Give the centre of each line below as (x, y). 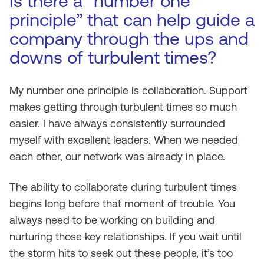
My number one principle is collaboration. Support (128, 90)
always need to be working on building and (112, 220)
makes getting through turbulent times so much (123, 107)
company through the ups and (129, 39)
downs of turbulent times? (113, 57)
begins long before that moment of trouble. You (122, 204)
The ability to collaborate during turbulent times (123, 187)
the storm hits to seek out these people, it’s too (121, 253)
